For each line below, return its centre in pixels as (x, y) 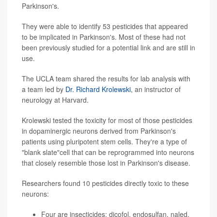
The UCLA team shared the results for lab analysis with (106, 79)
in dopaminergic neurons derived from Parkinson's (99, 131)
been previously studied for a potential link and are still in (108, 48)
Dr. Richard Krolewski (98, 89)
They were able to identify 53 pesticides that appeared (105, 26)
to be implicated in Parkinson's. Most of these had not (104, 37)
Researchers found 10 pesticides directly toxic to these (105, 183)
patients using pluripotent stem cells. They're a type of (104, 142)
